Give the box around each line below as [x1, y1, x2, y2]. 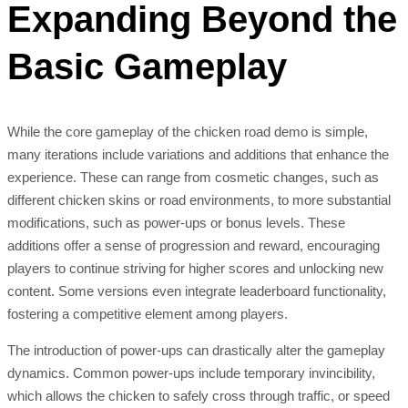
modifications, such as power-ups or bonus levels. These [7, 215, 345, 231]
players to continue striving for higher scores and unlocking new [7, 260, 383, 277]
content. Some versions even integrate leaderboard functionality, [7, 283, 386, 300]
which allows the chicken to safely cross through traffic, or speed [7, 388, 390, 404]
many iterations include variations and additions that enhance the [7, 147, 389, 163]
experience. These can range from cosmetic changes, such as [7, 169, 379, 186]
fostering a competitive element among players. [7, 306, 288, 322]
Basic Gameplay [7, 46, 287, 87]
